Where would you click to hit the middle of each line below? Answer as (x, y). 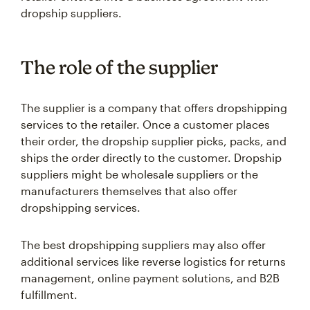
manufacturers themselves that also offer (129, 191)
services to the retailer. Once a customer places (145, 124)
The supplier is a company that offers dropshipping (154, 108)
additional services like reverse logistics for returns (153, 261)
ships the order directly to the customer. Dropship (151, 157)
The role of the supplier (120, 67)
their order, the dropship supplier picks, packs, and (154, 141)
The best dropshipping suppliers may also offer (143, 245)
